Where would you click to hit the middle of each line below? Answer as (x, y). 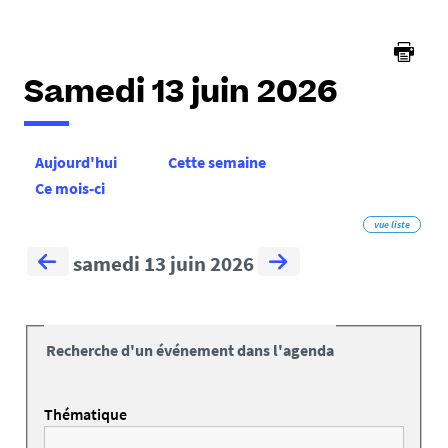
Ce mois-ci (70, 188)
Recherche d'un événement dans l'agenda (190, 350)
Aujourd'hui (76, 162)
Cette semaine (217, 162)
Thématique (85, 414)
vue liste (392, 225)
